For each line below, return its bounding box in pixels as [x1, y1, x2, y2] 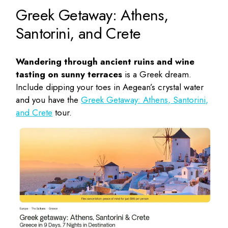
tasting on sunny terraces [16, 68, 123, 80]
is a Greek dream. [122, 68, 192, 80]
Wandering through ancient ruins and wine [16, 55, 195, 68]
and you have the [16, 93, 81, 106]
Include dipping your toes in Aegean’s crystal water [16, 80, 204, 93]
